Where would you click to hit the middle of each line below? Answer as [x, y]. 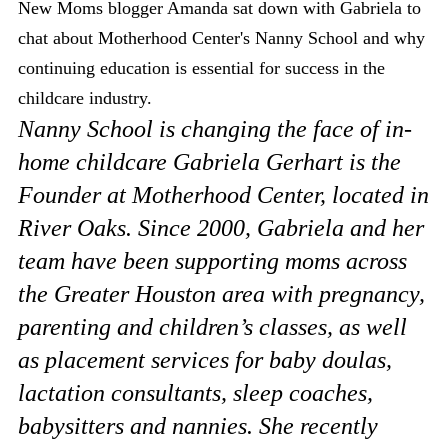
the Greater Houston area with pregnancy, [221, 294]
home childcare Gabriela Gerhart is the [209, 162]
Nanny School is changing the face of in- [215, 129]
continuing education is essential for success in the [201, 68]
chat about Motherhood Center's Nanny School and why [221, 38]
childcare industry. [85, 98]
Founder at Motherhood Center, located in [223, 195]
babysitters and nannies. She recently [198, 426]
